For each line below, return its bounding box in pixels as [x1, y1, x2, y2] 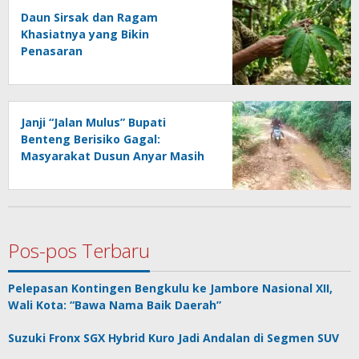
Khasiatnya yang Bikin [21, 26, 149, 42]
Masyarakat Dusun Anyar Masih [21, 147, 204, 163]
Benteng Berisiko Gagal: [21, 131, 160, 147]
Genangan [21, 181, 80, 197]
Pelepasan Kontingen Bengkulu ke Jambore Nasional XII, [8, 280, 333, 296]
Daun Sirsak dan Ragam [21, 9, 158, 25]
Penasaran [21, 42, 83, 58]
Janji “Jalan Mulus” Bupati [21, 114, 166, 130]
